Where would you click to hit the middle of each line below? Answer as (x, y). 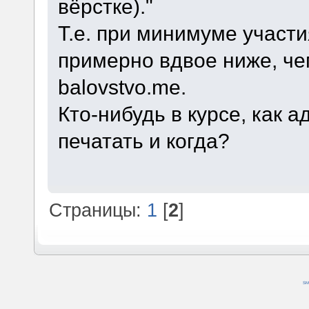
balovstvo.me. (122, 87)
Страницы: (98, 210)
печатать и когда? (143, 140)
